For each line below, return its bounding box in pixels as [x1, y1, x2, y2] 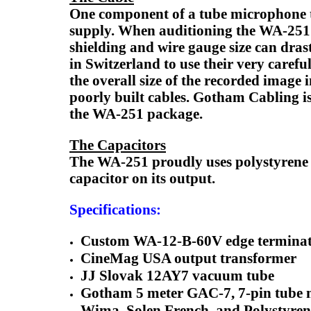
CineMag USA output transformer [81, 249, 297, 267]
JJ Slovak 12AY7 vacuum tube [81, 267, 275, 284]
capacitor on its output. [69, 169, 215, 187]
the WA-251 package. [69, 105, 206, 122]
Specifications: [69, 201, 161, 218]
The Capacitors [69, 136, 166, 153]
